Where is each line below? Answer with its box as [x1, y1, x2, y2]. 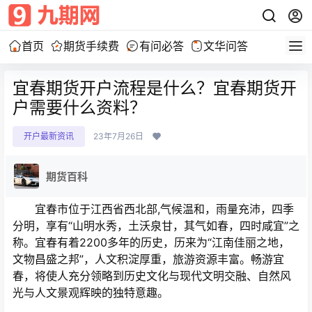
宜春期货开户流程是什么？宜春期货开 [13, 78, 297, 98]
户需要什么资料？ [13, 97, 146, 118]
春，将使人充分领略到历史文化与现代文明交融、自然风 [13, 269, 291, 283]
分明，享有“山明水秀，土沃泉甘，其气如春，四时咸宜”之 [13, 219, 299, 233]
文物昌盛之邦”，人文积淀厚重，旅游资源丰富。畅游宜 [13, 252, 284, 266]
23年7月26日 [93, 131, 143, 141]
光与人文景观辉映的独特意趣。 [13, 286, 169, 299]
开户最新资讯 [24, 131, 74, 141]
